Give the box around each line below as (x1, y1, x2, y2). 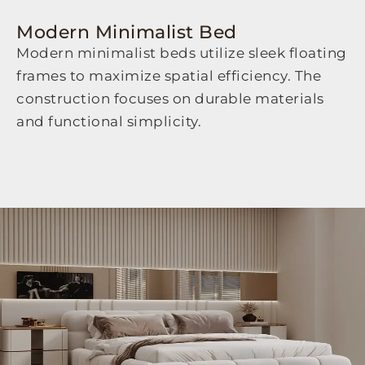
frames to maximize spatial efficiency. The (16, 68, 321, 85)
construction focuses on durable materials (16, 90, 324, 108)
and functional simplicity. (16, 113, 201, 130)
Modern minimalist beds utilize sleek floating (16, 45, 347, 62)
